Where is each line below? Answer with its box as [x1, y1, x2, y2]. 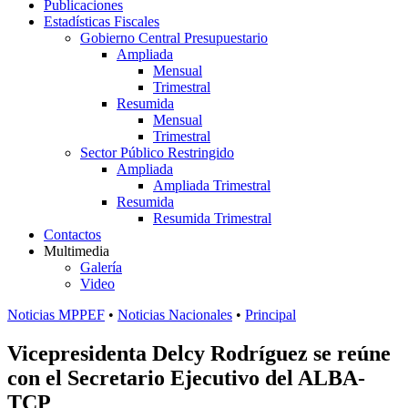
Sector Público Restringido [80, 145, 234, 160]
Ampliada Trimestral [153, 178, 270, 193]
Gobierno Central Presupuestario [80, 30, 268, 46]
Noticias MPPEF [7, 307, 105, 322]
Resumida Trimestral [153, 210, 271, 226]
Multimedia [44, 243, 109, 259]
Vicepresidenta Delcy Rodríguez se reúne [7, 341, 391, 365]
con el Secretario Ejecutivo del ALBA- [7, 365, 365, 390]
